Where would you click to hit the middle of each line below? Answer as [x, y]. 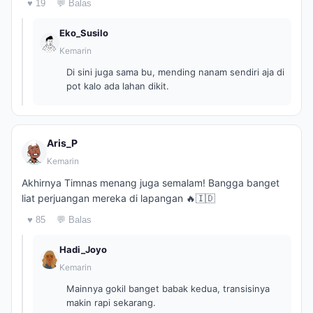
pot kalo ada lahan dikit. [118, 86]
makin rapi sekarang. [111, 303]
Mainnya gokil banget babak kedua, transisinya [168, 289]
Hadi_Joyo [83, 249]
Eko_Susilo [84, 33]
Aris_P [62, 143]
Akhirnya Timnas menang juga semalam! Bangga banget [151, 183]
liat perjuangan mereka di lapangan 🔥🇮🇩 [118, 198]
